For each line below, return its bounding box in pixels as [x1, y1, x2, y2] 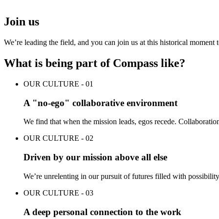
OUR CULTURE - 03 [23, 188, 93, 197]
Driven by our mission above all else [23, 152, 167, 163]
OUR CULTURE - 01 [23, 79, 93, 88]
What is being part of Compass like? [4, 57, 185, 69]
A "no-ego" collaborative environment [23, 97, 177, 108]
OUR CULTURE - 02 [23, 134, 93, 143]
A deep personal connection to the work [23, 206, 181, 217]
